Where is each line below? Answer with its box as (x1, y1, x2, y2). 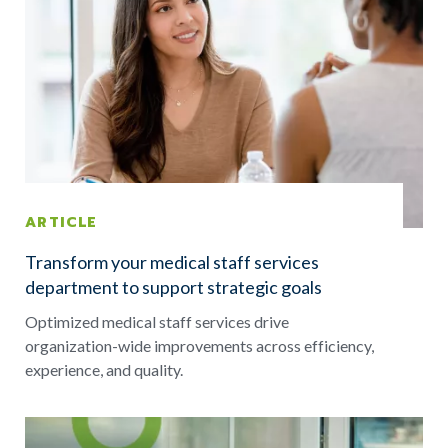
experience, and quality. (25, 360, 183, 380)
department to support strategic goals (25, 276, 322, 299)
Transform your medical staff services (25, 251, 319, 274)
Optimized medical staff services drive (25, 312, 289, 332)
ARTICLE (25, 212, 98, 234)
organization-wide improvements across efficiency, (25, 336, 374, 356)
